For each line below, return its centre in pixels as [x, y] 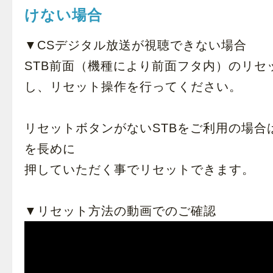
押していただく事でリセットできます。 [140, 169]
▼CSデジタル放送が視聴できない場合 [136, 45]
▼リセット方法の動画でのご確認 [120, 211]
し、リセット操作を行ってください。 [133, 87]
